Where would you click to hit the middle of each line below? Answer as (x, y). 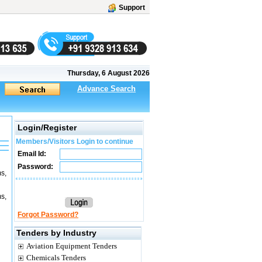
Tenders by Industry (56, 233)
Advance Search (106, 89)
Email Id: (31, 154)
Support (132, 8)
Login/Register (47, 127)
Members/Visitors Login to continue (75, 142)
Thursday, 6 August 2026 (108, 73)
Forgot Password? (48, 215)
